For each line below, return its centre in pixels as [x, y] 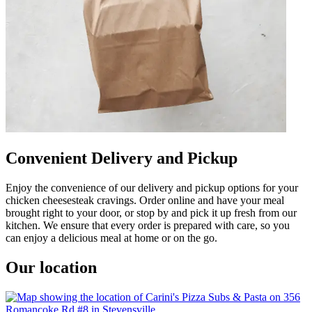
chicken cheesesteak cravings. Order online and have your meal [145, 200]
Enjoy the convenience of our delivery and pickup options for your [152, 187]
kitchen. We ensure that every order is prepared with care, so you [148, 225]
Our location [51, 267]
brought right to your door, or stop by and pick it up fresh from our [151, 212]
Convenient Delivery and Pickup [122, 158]
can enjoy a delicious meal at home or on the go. [111, 237]
